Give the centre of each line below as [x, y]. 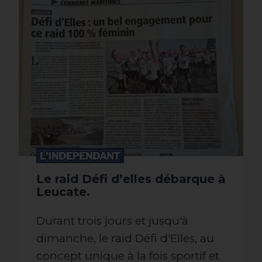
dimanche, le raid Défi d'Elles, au [125, 238]
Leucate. [63, 192]
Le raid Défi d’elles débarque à [131, 179]
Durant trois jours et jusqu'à [112, 221]
